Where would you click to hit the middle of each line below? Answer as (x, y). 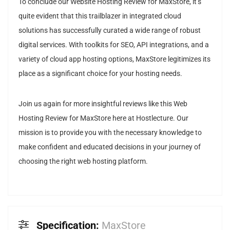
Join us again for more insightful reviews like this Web (103, 104)
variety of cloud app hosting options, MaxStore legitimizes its (114, 59)
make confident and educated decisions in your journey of (110, 147)
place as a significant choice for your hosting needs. (100, 73)
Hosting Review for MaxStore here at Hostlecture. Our (103, 118)
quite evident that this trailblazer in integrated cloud (100, 16)
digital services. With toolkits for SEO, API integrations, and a (114, 45)
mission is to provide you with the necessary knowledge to (110, 132)
